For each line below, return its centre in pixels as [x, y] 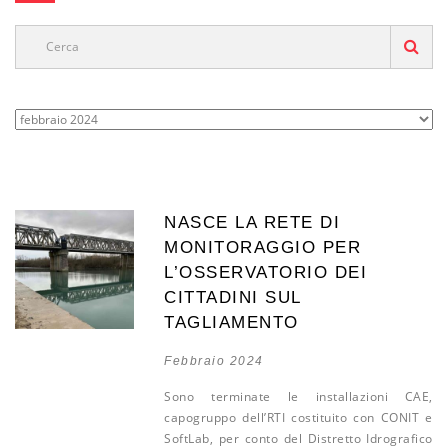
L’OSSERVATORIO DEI [266, 272]
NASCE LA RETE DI [252, 222]
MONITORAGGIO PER [263, 247]
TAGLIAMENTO [231, 322]
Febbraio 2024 [214, 361]
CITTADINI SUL [232, 297]
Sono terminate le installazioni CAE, [298, 396]
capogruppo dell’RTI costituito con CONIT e [298, 417]
